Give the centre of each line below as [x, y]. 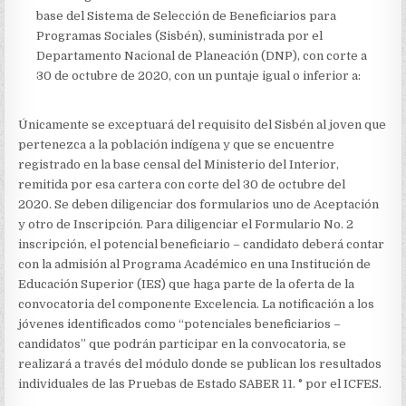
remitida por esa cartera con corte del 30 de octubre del [182, 184]
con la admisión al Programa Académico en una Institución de [195, 264]
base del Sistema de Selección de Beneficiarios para [187, 16]
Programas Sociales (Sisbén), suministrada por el [180, 36]
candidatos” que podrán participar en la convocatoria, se [183, 344]
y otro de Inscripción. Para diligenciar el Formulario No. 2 [186, 224]
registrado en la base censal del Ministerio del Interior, [179, 164]
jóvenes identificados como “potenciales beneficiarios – [180, 324]
